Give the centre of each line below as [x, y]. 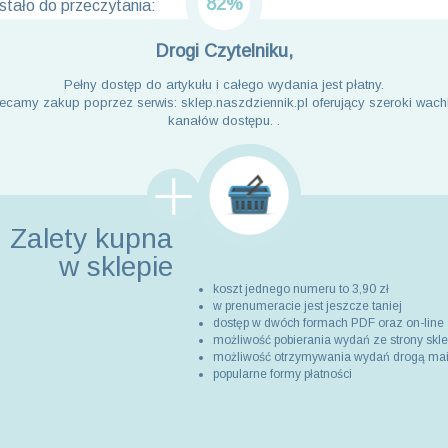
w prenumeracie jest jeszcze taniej [307, 306]
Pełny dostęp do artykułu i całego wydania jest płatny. [224, 84]
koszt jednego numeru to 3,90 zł [300, 289]
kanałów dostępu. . [224, 120]
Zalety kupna [91, 238]
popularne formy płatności [282, 374]
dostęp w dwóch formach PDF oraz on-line [328, 323]
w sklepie [115, 266]
